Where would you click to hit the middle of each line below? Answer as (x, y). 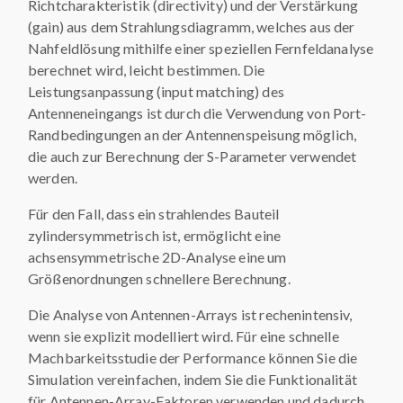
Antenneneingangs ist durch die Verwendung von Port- (197, 113)
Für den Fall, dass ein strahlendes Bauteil (154, 214)
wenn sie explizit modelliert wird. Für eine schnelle (184, 336)
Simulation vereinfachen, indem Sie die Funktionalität (193, 379)
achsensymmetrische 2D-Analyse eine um (157, 257)
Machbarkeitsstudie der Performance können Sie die (193, 358)
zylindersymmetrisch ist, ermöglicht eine (154, 235)
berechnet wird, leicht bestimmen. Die (147, 70)
